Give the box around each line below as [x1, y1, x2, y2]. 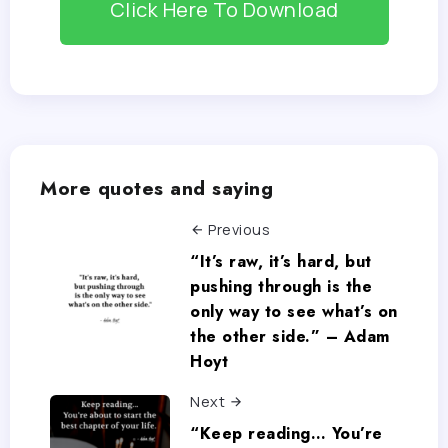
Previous [208, 220, 270, 240]
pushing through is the [190, 275, 372, 299]
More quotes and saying [40, 174, 273, 203]
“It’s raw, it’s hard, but [190, 250, 372, 274]
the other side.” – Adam [190, 325, 390, 349]
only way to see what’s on [190, 300, 398, 324]
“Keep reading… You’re [190, 421, 383, 445]
